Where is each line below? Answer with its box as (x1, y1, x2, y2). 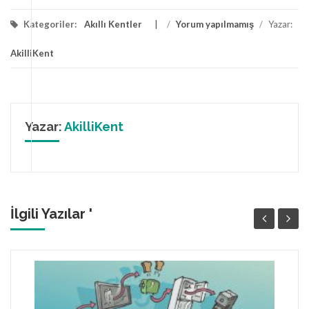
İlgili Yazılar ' (10, 205, 92, 222)
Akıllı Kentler (84, 19, 142, 30)
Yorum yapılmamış (176, 19, 254, 30)
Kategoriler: (21, 19, 79, 30)
